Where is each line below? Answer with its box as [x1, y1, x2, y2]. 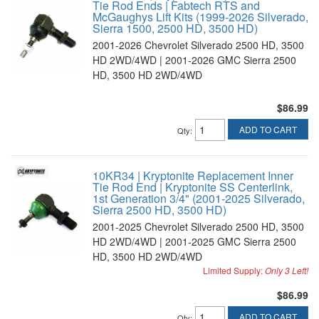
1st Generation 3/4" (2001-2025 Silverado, [93, 190, 305, 206]
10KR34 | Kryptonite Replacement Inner [93, 167, 293, 184]
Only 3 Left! [265, 264, 308, 276]
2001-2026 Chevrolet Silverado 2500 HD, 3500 [93, 38, 304, 52]
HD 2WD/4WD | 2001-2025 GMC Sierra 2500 [93, 234, 296, 249]
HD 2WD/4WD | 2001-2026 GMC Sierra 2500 [93, 53, 296, 67]
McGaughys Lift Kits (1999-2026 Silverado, [93, 9, 308, 25]
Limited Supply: [203, 264, 265, 276]
